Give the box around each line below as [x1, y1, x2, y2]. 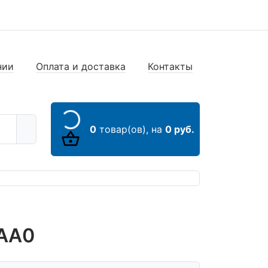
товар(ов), [96, 123, 151, 135]
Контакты [148, 60, 193, 72]
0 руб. [165, 123, 194, 135]
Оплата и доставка [36, 60, 126, 72]
